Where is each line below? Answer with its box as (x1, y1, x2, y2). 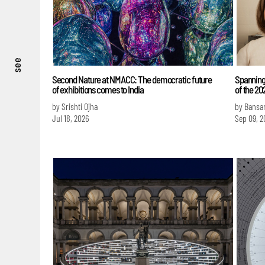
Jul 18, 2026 (51, 112, 89, 124)
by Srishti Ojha (51, 100, 98, 112)
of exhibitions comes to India (51, 83, 144, 95)
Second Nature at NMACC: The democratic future (51, 73, 212, 85)
